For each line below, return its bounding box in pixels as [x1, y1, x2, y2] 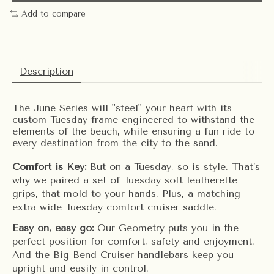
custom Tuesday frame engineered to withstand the [12, 113, 254, 125]
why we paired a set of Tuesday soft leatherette [12, 174, 237, 186]
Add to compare [21, 9, 86, 19]
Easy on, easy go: [12, 221, 97, 234]
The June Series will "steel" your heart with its [12, 102, 232, 114]
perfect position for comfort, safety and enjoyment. [12, 235, 254, 247]
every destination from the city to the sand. [12, 136, 218, 149]
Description [20, 65, 73, 77]
